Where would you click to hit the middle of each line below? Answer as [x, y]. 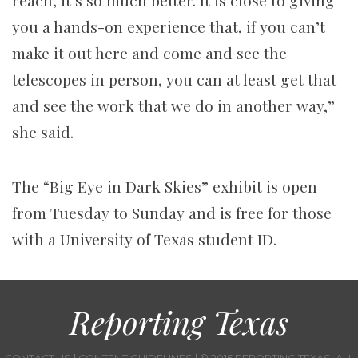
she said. [43, 132]
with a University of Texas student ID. [144, 239]
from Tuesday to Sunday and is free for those [172, 213]
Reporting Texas [179, 322]
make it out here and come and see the [149, 53]
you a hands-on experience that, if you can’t [169, 27]
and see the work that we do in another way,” [173, 106]
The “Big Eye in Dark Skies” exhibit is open [165, 187]
